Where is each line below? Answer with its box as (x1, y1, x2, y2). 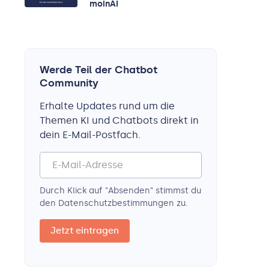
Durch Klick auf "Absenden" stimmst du (40, 186, 201, 196)
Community (40, 77, 98, 89)
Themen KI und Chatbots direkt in (40, 115, 199, 126)
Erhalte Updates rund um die (40, 100, 175, 112)
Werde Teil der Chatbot (40, 64, 157, 76)
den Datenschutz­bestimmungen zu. (40, 198, 188, 208)
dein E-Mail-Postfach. (40, 129, 141, 141)
